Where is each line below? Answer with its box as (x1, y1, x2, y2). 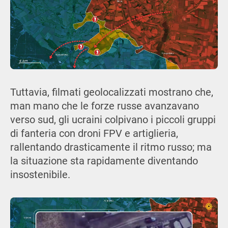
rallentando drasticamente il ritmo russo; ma (10, 141, 212, 153)
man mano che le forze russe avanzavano (10, 100, 199, 112)
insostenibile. (10, 168, 70, 181)
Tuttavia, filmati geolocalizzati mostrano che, (10, 86, 213, 98)
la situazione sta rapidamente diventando (10, 155, 198, 167)
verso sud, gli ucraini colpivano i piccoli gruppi (10, 113, 216, 126)
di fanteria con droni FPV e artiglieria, (10, 127, 178, 139)
